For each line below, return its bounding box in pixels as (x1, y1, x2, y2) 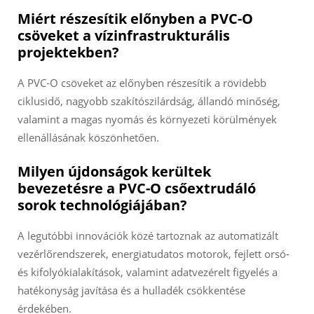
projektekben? (18, 43, 119, 62)
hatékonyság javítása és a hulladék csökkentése (18, 283, 245, 298)
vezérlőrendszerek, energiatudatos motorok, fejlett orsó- (18, 247, 289, 261)
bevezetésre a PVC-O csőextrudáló (18, 179, 256, 198)
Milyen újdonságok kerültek (18, 162, 211, 182)
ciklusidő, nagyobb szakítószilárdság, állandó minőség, (18, 94, 280, 109)
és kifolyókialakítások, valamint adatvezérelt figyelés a (18, 265, 278, 280)
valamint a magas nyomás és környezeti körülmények (18, 112, 277, 127)
